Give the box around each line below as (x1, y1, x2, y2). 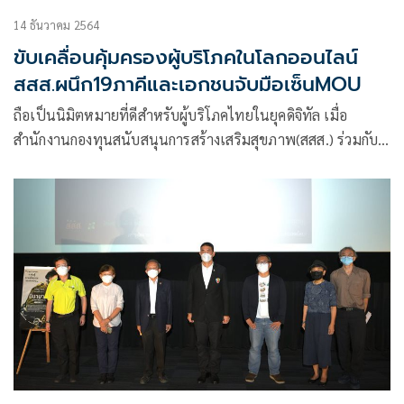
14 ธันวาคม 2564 (14, 17, 100, 33)
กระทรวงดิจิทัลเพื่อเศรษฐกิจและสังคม (14, 154, 239, 174)
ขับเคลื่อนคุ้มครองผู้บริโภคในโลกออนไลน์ (14, 42, 358, 73)
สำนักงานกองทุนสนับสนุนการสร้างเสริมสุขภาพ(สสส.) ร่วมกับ (14, 130, 379, 150)
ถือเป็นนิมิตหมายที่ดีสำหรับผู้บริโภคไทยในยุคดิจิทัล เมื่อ (14, 106, 348, 125)
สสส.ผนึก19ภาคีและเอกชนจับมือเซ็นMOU (14, 69, 362, 100)
